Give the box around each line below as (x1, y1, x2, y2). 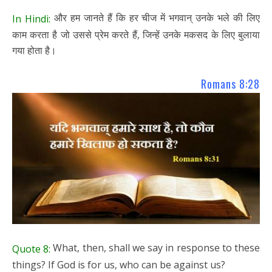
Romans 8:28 (201, 76, 260, 92)
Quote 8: (12, 242, 51, 256)
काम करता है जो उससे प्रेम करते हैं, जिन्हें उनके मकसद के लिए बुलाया (12, 28, 260, 42)
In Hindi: (12, 12, 50, 26)
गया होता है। (12, 44, 56, 58)
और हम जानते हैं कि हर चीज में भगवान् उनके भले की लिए (50, 11, 260, 25)
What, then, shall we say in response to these (50, 240, 260, 254)
